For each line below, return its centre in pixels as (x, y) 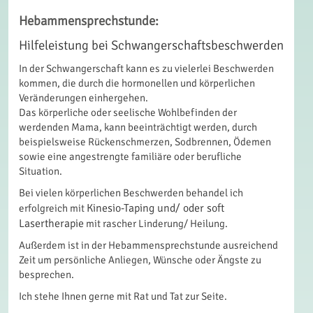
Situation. (41, 171)
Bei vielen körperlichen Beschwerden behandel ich (131, 193)
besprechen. (46, 275)
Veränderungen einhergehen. (83, 98)
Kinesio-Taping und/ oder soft (155, 208)
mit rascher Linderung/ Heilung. (156, 224)
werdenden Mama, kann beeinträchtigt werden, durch (138, 127)
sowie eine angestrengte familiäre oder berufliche (130, 156)
